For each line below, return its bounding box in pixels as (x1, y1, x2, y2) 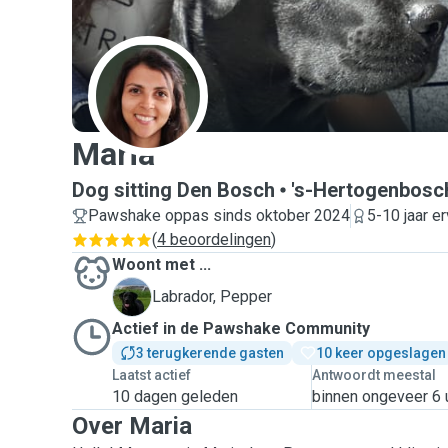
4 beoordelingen (157, 230, 271, 249)
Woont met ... (112, 255, 211, 274)
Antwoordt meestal (312, 367, 437, 383)
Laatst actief (112, 367, 191, 383)
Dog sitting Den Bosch (72, 178, 275, 202)
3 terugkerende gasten (136, 345, 284, 361)
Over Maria (72, 412, 192, 440)
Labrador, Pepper (152, 287, 272, 306)
